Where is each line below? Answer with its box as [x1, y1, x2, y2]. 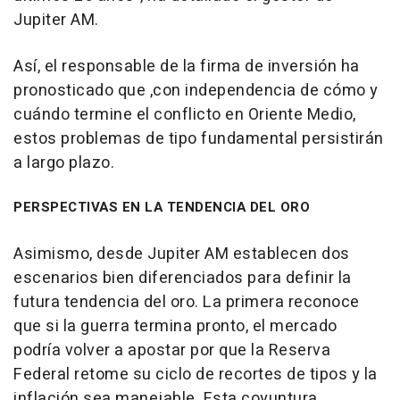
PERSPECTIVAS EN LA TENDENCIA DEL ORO [13, 197, 310, 218]
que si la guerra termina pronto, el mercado [13, 314, 337, 339]
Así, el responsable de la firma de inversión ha [13, 54, 360, 79]
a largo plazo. [13, 151, 114, 176]
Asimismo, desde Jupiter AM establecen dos [13, 242, 350, 267]
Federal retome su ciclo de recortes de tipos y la [13, 362, 378, 387]
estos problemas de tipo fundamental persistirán [13, 127, 384, 152]
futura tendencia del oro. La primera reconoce [13, 290, 360, 315]
